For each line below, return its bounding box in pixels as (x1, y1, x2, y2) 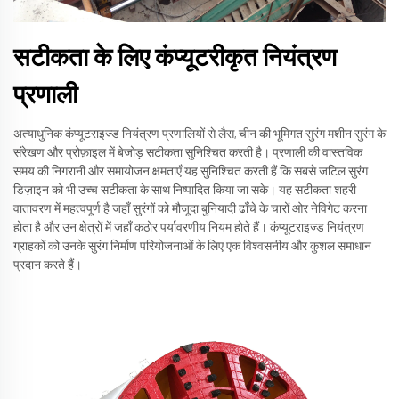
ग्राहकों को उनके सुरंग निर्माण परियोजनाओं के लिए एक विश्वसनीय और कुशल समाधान (13, 240, 371, 253)
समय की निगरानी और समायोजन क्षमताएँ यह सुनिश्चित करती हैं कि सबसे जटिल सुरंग (13, 165, 368, 178)
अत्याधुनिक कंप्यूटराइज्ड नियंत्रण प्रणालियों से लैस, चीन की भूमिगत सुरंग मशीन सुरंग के (13, 127, 386, 141)
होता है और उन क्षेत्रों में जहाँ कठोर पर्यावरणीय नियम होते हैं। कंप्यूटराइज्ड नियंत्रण (13, 221, 364, 234)
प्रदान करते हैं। (13, 258, 82, 272)
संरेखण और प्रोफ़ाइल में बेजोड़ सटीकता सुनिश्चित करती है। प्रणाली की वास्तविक (13, 146, 362, 159)
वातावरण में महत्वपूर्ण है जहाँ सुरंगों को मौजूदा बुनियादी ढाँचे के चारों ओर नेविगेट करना (13, 202, 367, 216)
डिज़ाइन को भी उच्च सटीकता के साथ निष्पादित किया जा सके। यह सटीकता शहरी (13, 183, 356, 197)
